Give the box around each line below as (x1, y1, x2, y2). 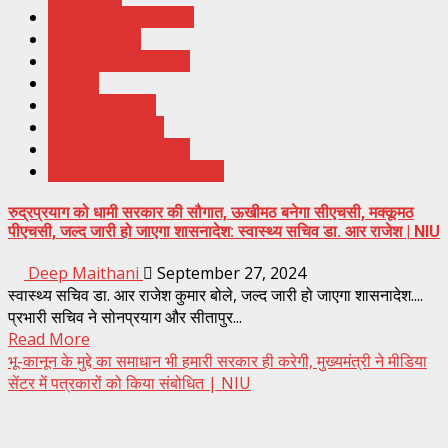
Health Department (48, 5, 194, 28)
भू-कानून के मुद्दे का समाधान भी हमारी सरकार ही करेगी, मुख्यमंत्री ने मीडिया (8, 350, 427, 373)
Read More (8, 328, 90, 351)
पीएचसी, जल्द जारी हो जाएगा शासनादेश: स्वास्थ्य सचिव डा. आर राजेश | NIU (8, 221, 440, 241)
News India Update (48, 49, 190, 72)
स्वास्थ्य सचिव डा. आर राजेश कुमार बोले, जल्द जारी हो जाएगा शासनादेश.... (8, 284, 423, 307)
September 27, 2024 (153, 262, 306, 285)
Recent (48, 71, 99, 94)
